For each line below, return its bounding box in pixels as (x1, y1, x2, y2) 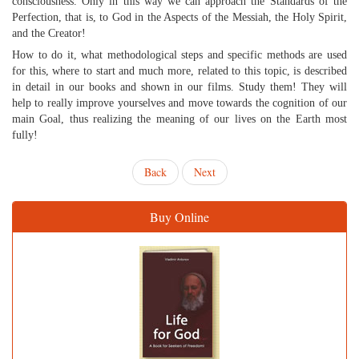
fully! (12, 129, 38, 141)
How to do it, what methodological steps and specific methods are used (12, 49, 347, 61)
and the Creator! (12, 27, 86, 39)
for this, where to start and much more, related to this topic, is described (12, 65, 347, 77)
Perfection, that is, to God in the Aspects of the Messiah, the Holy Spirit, (12, 11, 347, 23)
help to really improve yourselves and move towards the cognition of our (12, 97, 347, 109)
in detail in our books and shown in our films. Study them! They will (12, 81, 347, 93)
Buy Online (150, 208, 209, 225)
